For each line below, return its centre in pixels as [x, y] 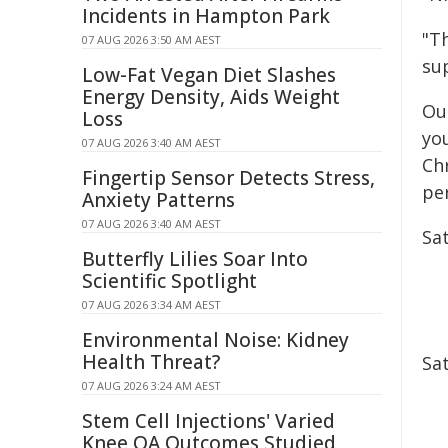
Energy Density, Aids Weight [211, 97]
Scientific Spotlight [169, 281]
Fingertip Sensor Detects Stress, [228, 178]
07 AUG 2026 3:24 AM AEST [151, 385]
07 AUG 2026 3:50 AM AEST [151, 39]
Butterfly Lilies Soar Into [195, 259]
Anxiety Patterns [158, 200]
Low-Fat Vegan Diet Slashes [209, 75]
